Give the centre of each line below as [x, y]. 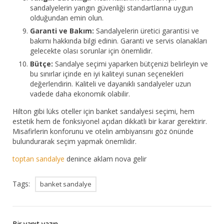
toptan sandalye [38, 159]
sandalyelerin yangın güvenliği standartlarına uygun [111, 8]
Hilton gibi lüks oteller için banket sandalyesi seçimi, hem [103, 111]
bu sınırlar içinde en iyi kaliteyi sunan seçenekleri [107, 74]
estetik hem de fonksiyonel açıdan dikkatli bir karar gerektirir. [110, 121]
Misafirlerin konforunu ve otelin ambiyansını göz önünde [103, 131]
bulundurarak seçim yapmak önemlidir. [74, 141]
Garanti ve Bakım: [62, 31]
